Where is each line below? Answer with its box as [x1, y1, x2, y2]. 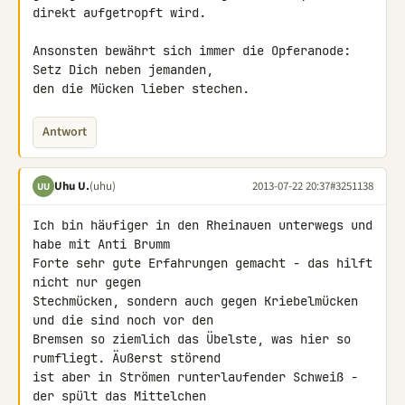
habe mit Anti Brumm [33, 236, 177, 252]
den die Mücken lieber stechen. [33, 80, 250, 97]
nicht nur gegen [33, 274, 148, 290]
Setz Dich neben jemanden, [33, 61, 221, 78]
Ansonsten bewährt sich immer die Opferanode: [33, 42, 351, 59]
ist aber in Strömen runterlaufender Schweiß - [33, 369, 358, 385]
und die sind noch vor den [33, 312, 221, 328]
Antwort [42, 123, 87, 141]
